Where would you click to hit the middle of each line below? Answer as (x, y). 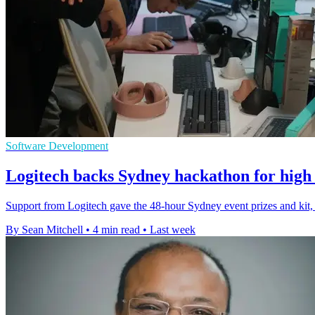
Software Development (57, 146)
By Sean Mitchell (44, 229)
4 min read (116, 229)
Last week (173, 229)
